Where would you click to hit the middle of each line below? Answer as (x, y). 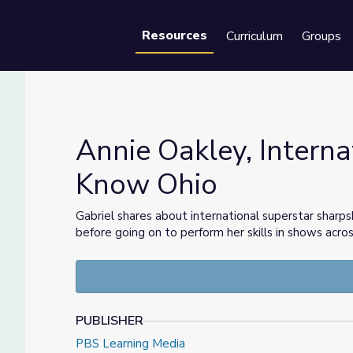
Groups (321, 36)
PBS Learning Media (130, 344)
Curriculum (255, 36)
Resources (175, 35)
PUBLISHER (110, 321)
